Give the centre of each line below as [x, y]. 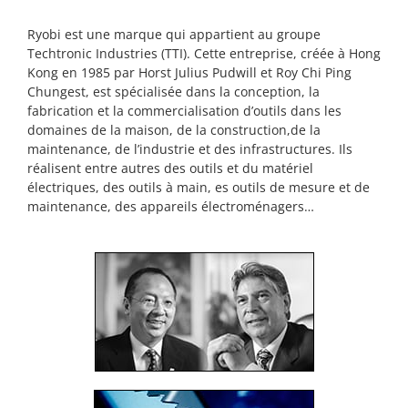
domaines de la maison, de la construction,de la [174, 130]
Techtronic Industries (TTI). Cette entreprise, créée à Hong [204, 53]
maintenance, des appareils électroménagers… [171, 206]
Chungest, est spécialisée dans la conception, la [173, 92]
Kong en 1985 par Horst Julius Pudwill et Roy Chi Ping [189, 72]
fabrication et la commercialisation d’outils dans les [184, 111]
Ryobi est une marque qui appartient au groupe [174, 34]
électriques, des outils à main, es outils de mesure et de [199, 187]
